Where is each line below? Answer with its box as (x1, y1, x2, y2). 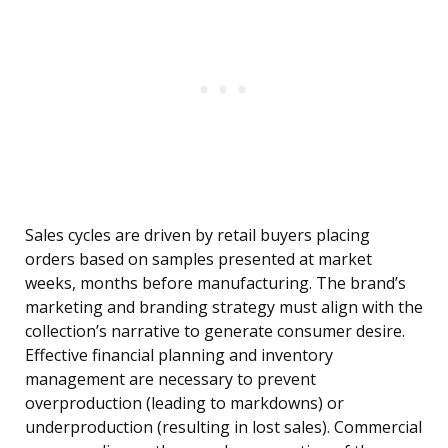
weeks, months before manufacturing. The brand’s (25, 272, 406, 295)
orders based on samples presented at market (25, 248, 372, 271)
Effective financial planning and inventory (25, 344, 333, 367)
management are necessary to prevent (25, 368, 316, 391)
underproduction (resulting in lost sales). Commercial (25, 416, 422, 439)
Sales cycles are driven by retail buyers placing (25, 224, 370, 247)
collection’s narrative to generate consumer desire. (25, 320, 405, 343)
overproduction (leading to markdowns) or (25, 392, 344, 415)
